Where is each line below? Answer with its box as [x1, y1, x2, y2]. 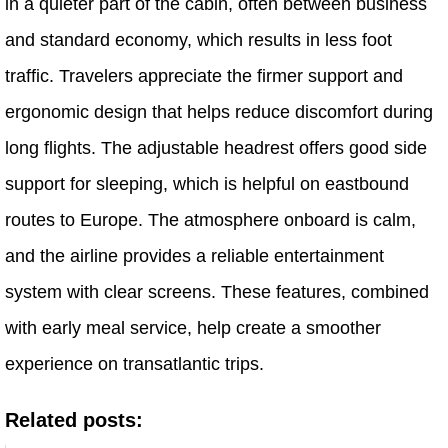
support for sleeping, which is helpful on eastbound [5, 174, 409, 195]
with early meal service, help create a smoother [5, 318, 381, 339]
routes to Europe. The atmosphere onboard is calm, [5, 210, 416, 231]
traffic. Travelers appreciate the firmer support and [5, 66, 403, 87]
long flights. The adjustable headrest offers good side [5, 138, 427, 159]
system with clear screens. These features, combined [5, 282, 429, 303]
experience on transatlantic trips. [5, 354, 264, 375]
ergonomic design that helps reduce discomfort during [5, 102, 433, 123]
